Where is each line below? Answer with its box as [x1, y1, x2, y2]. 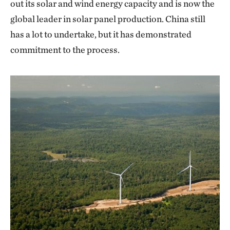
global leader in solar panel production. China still [10, 13, 205, 24]
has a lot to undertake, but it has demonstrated [10, 29, 191, 40]
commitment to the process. [10, 44, 120, 55]
